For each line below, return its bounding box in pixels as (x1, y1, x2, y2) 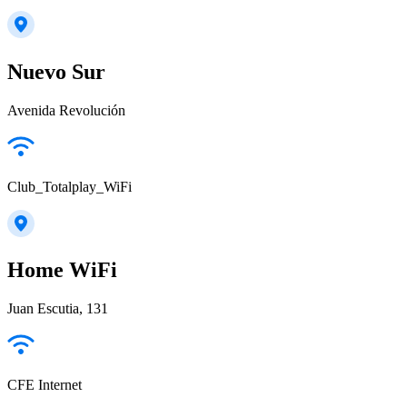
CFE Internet (7, 377, 82, 393)
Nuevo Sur (7, 59, 105, 84)
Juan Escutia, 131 (7, 301, 108, 317)
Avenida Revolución (7, 102, 125, 118)
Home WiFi (7, 258, 117, 283)
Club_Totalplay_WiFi (7, 178, 132, 194)
